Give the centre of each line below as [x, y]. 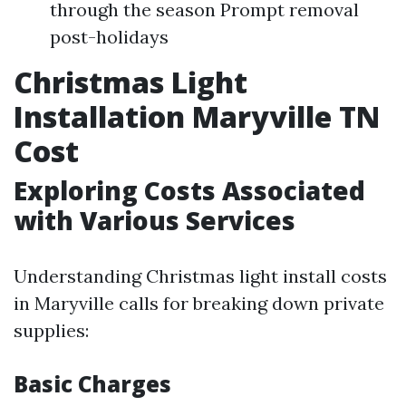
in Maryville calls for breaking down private [199, 303]
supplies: [51, 330]
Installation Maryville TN [197, 116]
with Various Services [155, 220]
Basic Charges [92, 384]
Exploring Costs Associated [189, 190]
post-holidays [109, 37]
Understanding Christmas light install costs [200, 276]
